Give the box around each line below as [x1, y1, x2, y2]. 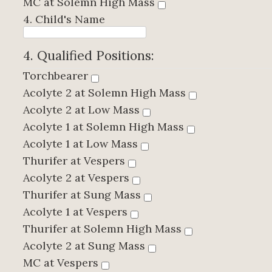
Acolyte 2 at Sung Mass [23, 239, 148, 253]
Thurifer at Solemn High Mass [23, 222, 185, 236]
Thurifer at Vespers [23, 154, 128, 168]
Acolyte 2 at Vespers [23, 171, 132, 185]
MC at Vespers [23, 256, 101, 270]
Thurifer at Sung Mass [23, 188, 144, 202]
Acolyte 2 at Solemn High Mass [23, 86, 189, 100]
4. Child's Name [23, 12, 105, 27]
